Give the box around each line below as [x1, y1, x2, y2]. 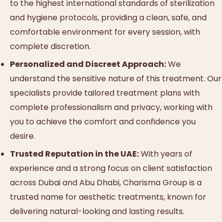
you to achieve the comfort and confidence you [10, 116, 196, 128]
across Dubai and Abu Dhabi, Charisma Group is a [10, 177, 202, 189]
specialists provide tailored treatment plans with [10, 87, 200, 99]
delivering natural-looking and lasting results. [10, 206, 184, 218]
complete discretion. [10, 40, 91, 52]
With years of [139, 148, 192, 160]
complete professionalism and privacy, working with [10, 102, 213, 113]
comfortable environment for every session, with [10, 26, 200, 38]
